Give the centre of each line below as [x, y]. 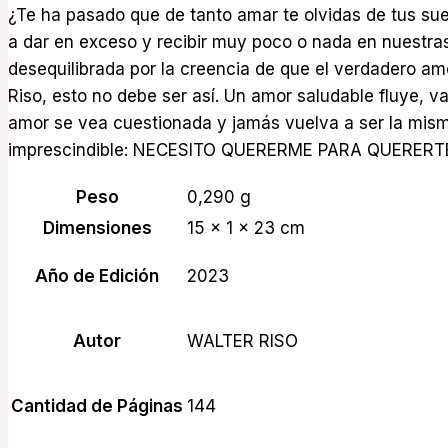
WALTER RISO [242, 340]
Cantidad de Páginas [97, 405]
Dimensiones [97, 227]
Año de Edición [97, 275]
